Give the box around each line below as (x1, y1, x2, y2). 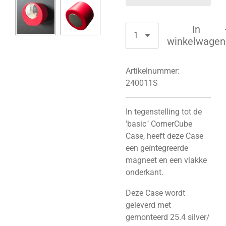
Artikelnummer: (126, 66, 180, 76)
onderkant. (126, 167, 163, 178)
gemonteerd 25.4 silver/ (126, 212, 210, 222)
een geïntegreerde (126, 143, 188, 153)
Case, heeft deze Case (126, 131, 203, 141)
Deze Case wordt (126, 188, 185, 198)
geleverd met (126, 200, 171, 210)
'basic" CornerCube (126, 119, 192, 129)
